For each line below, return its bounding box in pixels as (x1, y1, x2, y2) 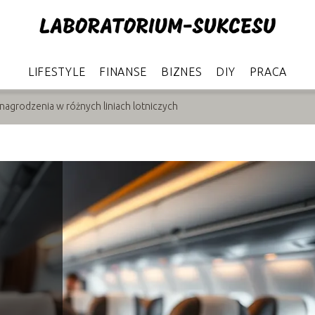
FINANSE (99, 65, 148, 78)
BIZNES (161, 65, 202, 78)
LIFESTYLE (27, 65, 86, 78)
